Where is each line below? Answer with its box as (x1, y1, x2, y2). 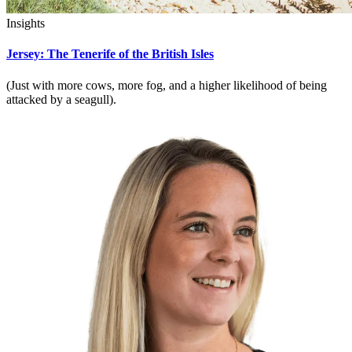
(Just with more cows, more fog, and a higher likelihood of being (6, 78, 327, 92)
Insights (6, 16, 45, 31)
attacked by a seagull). (6, 92, 116, 106)
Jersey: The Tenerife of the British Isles (6, 47, 214, 61)
